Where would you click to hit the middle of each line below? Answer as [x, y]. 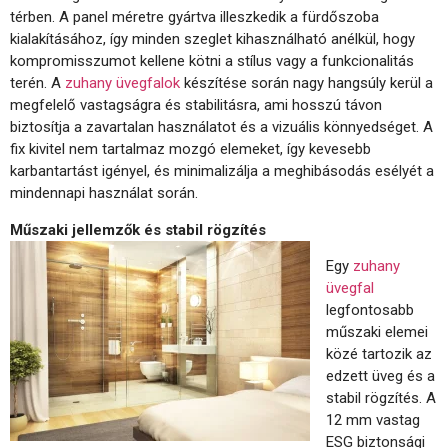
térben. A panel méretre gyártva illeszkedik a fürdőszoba [194, 17]
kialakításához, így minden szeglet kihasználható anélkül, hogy [212, 39]
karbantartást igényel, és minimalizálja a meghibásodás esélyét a [222, 171]
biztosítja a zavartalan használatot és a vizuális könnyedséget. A [221, 127]
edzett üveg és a [380, 375]
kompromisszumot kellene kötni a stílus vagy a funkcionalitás [212, 61]
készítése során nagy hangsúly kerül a [306, 83]
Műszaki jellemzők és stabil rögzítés [138, 229]
